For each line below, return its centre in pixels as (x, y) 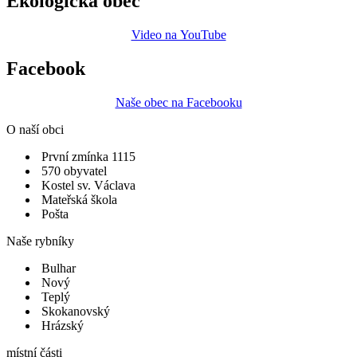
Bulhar (59, 268)
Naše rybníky (40, 241)
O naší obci (35, 129)
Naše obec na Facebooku (178, 102)
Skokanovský (76, 311)
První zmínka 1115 (88, 156)
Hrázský (63, 325)
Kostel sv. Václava (88, 185)
